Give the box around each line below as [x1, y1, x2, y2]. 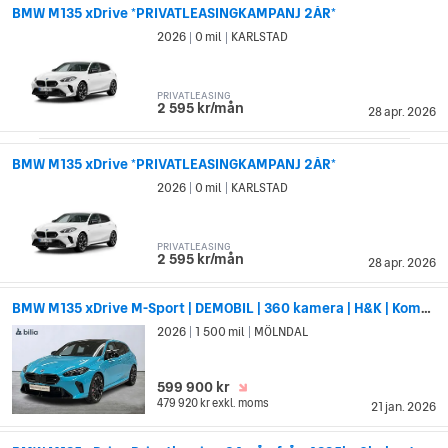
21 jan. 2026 [371, 397, 436, 416]
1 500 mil [193, 322, 248, 341]
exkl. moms [212, 394, 270, 411]
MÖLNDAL [252, 322, 309, 341]
